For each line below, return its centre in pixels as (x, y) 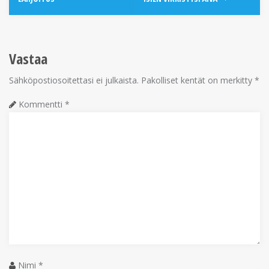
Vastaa (28, 59)
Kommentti (42, 104)
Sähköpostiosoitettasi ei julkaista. (74, 80)
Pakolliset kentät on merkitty (198, 80)
